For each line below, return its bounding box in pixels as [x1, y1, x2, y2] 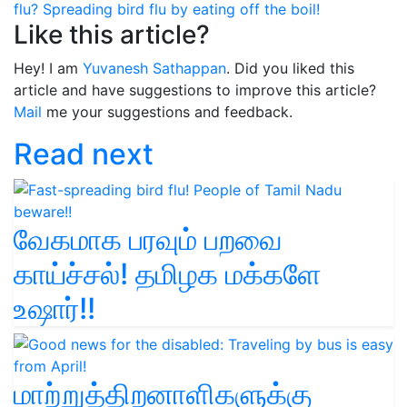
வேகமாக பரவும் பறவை [14, 221, 283, 257]
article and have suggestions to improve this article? [14, 80, 376, 99]
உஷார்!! [14, 290, 95, 326]
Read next [14, 135, 154, 172]
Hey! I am [14, 58, 83, 77]
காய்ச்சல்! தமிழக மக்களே [14, 255, 322, 292]
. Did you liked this [226, 58, 354, 77]
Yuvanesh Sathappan [83, 58, 226, 77]
